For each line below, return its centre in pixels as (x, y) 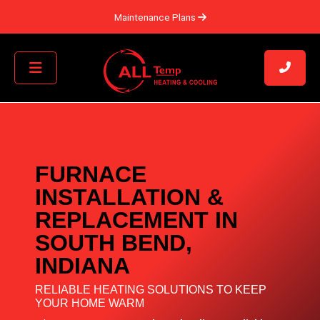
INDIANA (83, 266)
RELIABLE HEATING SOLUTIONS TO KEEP (151, 290)
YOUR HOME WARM (90, 303)
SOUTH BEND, (114, 243)
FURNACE (91, 174)
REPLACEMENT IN (137, 220)
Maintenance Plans (156, 17)
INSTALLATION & (130, 197)
